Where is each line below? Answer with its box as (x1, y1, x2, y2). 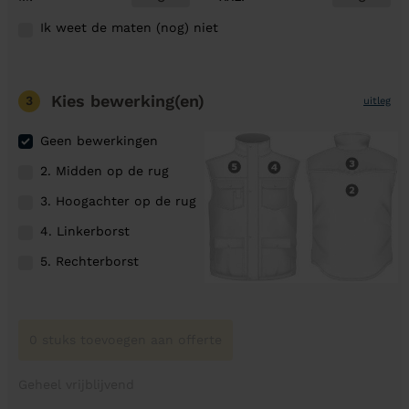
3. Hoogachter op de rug (40, 193, 196, 208)
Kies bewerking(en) (51, 91, 204, 110)
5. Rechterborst (40, 254, 139, 269)
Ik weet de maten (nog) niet (40, 20, 218, 35)
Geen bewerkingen (40, 133, 158, 148)
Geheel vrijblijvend (18, 376, 134, 392)
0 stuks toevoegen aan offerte (29, 331, 222, 347)
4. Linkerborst (40, 224, 130, 239)
